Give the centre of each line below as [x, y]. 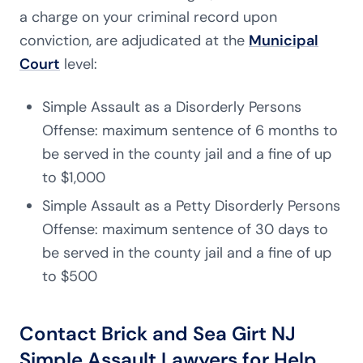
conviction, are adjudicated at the [134, 41]
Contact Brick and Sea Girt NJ [158, 333]
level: [79, 64]
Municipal [284, 41]
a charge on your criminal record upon [148, 17]
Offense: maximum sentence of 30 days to [185, 229]
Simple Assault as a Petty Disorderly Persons [191, 206]
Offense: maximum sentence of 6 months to [190, 130]
